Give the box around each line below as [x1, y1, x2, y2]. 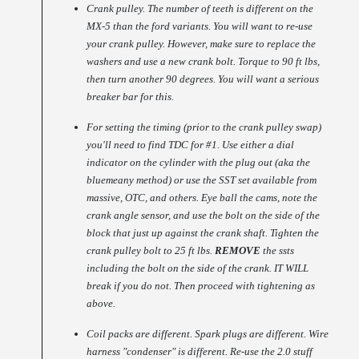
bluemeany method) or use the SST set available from [87, 174, 317, 187]
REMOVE [215, 244, 261, 257]
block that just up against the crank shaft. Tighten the [87, 227, 320, 240]
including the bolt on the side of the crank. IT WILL [87, 262, 309, 275]
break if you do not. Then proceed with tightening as [87, 280, 316, 292]
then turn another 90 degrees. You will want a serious [87, 73, 320, 86]
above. [87, 297, 116, 310]
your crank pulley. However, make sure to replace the [87, 38, 317, 50]
